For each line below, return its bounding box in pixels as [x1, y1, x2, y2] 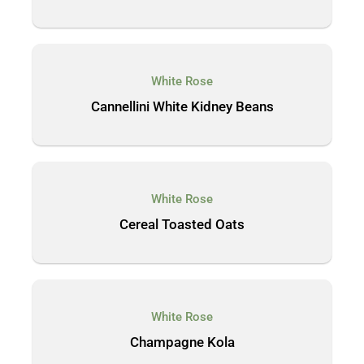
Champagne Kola [129, 334, 235, 350]
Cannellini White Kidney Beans [90, 98, 274, 115]
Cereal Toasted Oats [119, 216, 245, 232]
